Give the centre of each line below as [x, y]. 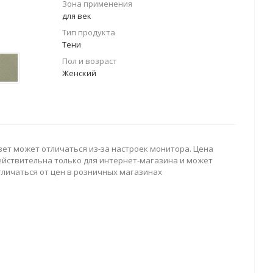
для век [77, 16]
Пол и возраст [90, 61]
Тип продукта [89, 32]
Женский [79, 73]
